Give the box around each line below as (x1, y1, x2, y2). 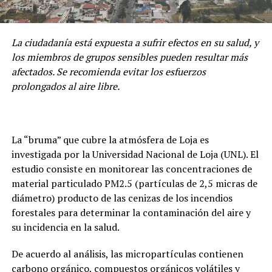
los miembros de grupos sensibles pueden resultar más (11, 50, 248, 64)
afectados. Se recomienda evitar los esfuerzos (11, 64, 206, 78)
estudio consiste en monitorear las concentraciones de (11, 161, 252, 175)
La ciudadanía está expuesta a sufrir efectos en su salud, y (11, 35, 259, 49)
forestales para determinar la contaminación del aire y (11, 205, 251, 219)
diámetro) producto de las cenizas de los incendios (11, 191, 233, 205)
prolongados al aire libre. (11, 79, 120, 93)
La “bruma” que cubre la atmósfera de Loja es (11, 132, 209, 146)
